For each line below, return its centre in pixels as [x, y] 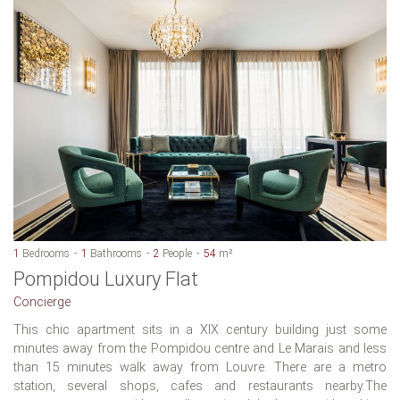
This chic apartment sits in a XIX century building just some [200, 329]
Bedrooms [45, 253]
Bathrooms [115, 253]
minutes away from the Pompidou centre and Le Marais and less [200, 348]
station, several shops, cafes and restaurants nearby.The [200, 386]
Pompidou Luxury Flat [106, 279]
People [176, 253]
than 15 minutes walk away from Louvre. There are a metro [200, 367]
